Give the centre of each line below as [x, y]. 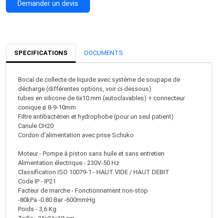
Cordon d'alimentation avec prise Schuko [76, 135]
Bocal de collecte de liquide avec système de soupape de [99, 80]
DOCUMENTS [104, 53]
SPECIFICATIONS [41, 53]
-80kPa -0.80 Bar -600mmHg [57, 200]
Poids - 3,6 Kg [37, 209]
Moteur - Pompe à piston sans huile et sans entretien [91, 154]
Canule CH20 [36, 126]
